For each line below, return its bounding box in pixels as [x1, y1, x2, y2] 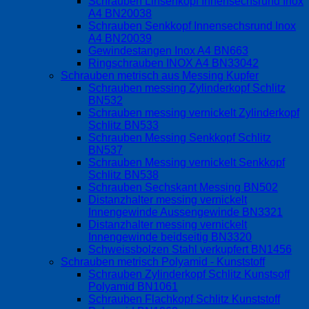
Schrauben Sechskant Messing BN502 [88, 181, 278, 194]
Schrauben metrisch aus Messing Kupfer [61, 70, 259, 82]
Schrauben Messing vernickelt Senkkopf [88, 157, 285, 169]
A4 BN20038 [88, 8, 152, 20]
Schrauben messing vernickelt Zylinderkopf [88, 107, 299, 119]
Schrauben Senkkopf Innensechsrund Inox [88, 20, 296, 32]
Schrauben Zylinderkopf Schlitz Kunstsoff [88, 268, 290, 281]
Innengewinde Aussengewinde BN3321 [88, 206, 283, 219]
